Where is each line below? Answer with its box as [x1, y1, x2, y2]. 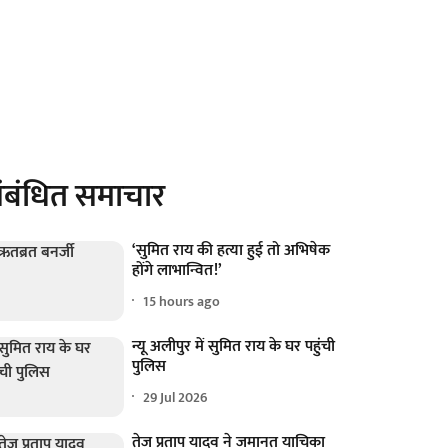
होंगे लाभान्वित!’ [132, 257, 223, 284]
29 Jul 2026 [143, 385, 209, 409]
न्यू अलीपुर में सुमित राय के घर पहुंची [132, 333, 336, 361]
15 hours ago [143, 289, 221, 313]
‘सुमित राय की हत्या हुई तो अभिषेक [132, 237, 331, 264]
